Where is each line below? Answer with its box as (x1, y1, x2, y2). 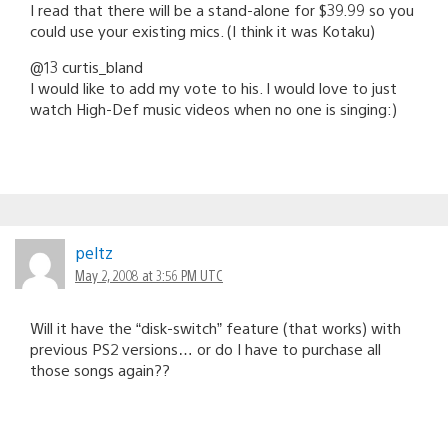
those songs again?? (30, 359, 170, 379)
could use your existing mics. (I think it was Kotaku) (30, 20, 375, 40)
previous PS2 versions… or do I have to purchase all (30, 338, 381, 358)
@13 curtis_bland (30, 56, 143, 76)
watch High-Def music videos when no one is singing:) (30, 98, 397, 118)
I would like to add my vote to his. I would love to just (30, 77, 397, 97)
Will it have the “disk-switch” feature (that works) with (30, 317, 401, 337)
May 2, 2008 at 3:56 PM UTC (75, 265, 223, 284)
